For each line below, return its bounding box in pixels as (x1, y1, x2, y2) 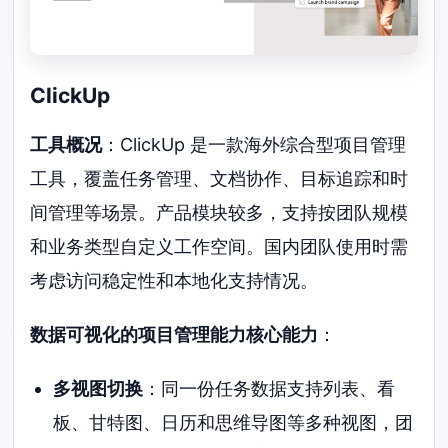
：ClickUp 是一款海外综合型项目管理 (102, 134, 407, 156)
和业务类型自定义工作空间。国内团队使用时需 (30, 236, 409, 258)
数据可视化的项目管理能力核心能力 (30, 324, 319, 346)
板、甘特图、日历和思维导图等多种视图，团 (52, 411, 413, 433)
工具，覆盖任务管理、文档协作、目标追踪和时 (30, 168, 409, 190)
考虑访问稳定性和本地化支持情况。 (30, 270, 319, 292)
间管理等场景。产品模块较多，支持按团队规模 (30, 202, 409, 224)
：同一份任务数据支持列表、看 (142, 377, 395, 399)
